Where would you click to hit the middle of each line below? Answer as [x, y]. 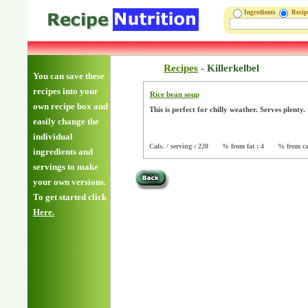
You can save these [69, 76]
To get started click [70, 197]
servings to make [66, 167]
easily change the [66, 121]
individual [53, 136]
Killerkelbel [233, 68]
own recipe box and [70, 106]
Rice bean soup [174, 95]
